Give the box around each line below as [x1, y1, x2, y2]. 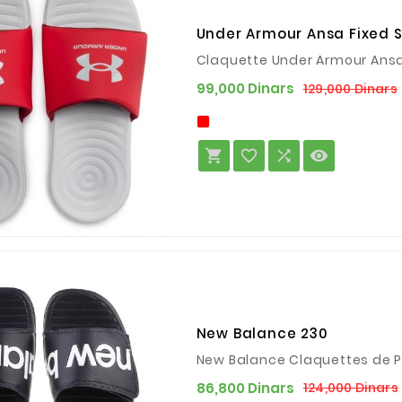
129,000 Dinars [302, 79, 398, 98]
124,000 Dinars [302, 379, 398, 398]
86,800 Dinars [196, 378, 294, 398]
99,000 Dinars [196, 79, 294, 99]
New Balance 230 [196, 323, 328, 343]
